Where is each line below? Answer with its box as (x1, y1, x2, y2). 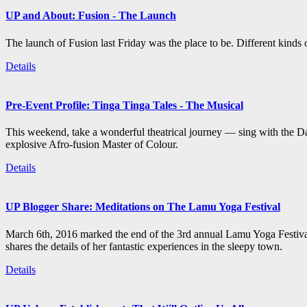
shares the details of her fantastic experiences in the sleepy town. (5, 240, 282, 252)
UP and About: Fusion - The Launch (5, 10, 176, 22)
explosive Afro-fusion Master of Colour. (5, 138, 178, 151)
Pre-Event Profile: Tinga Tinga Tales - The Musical (5, 99, 243, 111)
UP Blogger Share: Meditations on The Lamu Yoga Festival (5, 201, 280, 213)
